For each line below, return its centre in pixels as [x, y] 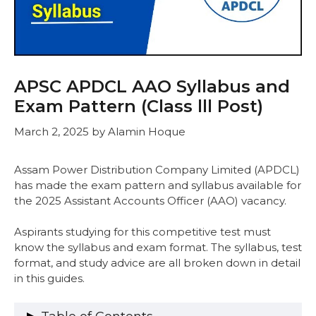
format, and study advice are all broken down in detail [157, 263]
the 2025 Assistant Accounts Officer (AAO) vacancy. [152, 200]
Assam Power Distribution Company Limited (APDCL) [157, 169]
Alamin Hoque [147, 131]
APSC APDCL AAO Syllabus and [152, 87]
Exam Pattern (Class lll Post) [139, 107]
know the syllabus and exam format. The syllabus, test [158, 248]
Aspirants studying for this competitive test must [142, 232]
